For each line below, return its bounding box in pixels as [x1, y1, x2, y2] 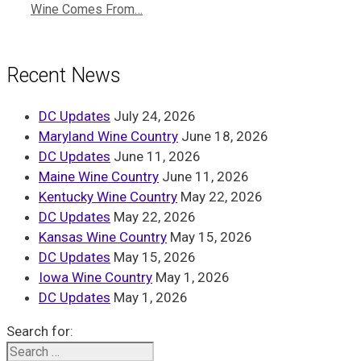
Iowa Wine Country [39, 269, 152, 286]
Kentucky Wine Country [39, 189, 177, 205]
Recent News [6, 63, 121, 87]
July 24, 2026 [114, 108, 196, 125]
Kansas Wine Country [39, 229, 167, 246]
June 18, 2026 [181, 128, 268, 145]
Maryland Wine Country [39, 128, 178, 145]
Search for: [6, 323, 73, 340]
